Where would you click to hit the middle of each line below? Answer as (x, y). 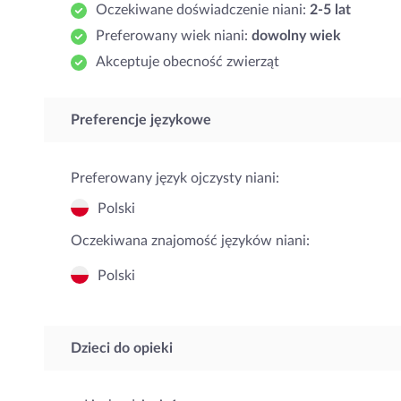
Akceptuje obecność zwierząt (188, 62)
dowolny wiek (296, 36)
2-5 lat (330, 10)
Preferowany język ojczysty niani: (175, 178)
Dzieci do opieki (122, 348)
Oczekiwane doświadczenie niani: (203, 10)
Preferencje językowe (141, 120)
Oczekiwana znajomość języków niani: (190, 241)
